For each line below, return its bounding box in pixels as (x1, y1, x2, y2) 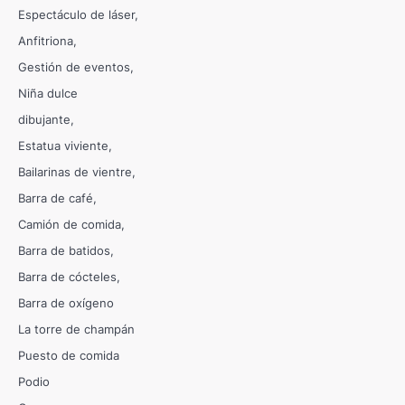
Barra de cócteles (18, 269, 117, 285)
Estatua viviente (18, 138, 108, 154)
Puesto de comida (18, 348, 119, 363)
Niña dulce (18, 86, 78, 101)
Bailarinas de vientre (18, 165, 132, 180)
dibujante (18, 112, 71, 127)
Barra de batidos (18, 243, 110, 259)
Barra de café (18, 191, 93, 206)
